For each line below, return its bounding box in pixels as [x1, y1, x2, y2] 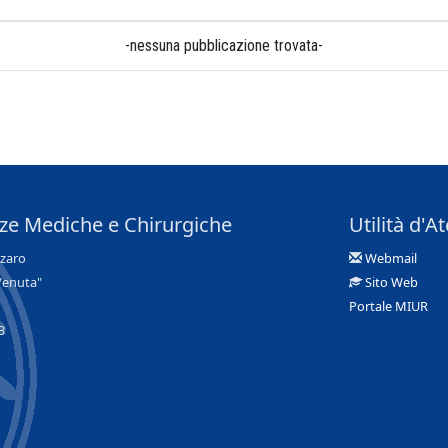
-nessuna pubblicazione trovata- [125, 35, 323, 55]
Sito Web [365, 273, 418, 291]
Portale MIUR [349, 297, 428, 315]
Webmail [365, 249, 417, 267]
